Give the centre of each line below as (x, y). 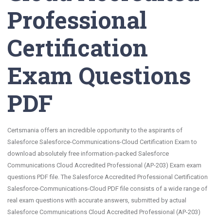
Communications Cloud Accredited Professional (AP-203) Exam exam (104, 165)
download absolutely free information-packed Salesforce (88, 154)
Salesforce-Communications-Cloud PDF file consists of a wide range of (107, 189)
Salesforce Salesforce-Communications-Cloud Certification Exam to (102, 142)
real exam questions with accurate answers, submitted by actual (97, 200)
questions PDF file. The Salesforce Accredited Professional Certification (108, 177)
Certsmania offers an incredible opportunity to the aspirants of (95, 130)
